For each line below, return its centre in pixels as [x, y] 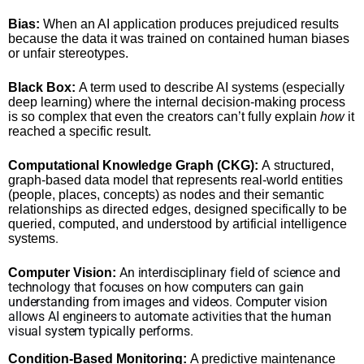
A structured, [298, 165]
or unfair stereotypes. [68, 53]
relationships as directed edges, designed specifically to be [178, 209]
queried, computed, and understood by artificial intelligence [178, 224]
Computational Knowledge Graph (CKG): [135, 165]
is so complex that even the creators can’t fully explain [164, 117]
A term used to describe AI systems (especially [210, 87]
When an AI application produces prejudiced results [189, 24]
